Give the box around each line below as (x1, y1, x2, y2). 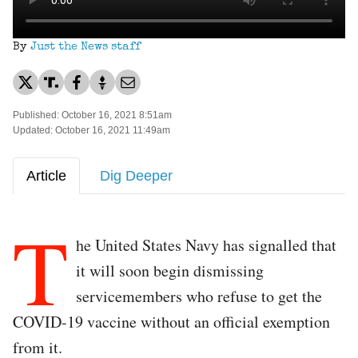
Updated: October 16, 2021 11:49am (13, 124, 170, 136)
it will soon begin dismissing (76, 259, 264, 281)
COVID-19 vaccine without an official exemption (13, 310, 330, 332)
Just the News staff (30, 41, 141, 53)
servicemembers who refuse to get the (76, 284, 322, 307)
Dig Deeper (100, 167, 173, 184)
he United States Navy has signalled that (76, 233, 336, 256)
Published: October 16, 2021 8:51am (13, 109, 172, 121)
